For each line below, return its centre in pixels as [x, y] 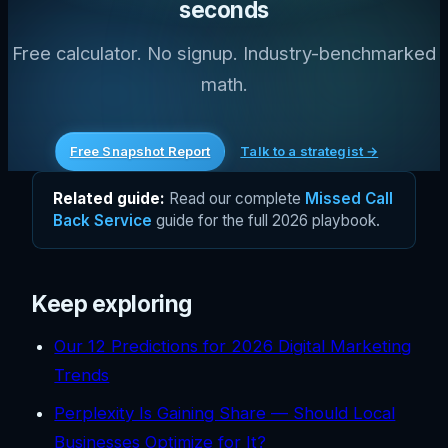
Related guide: [109, 198]
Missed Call [349, 198]
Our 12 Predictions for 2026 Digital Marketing [233, 346]
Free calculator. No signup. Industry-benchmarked [224, 53]
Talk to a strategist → [309, 151]
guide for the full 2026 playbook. [266, 220]
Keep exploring [112, 303]
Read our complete [235, 198]
